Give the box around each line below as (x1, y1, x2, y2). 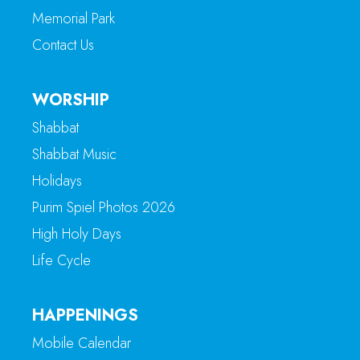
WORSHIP (32, 88, 109, 112)
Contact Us (32, 34, 94, 55)
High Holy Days (32, 223, 121, 244)
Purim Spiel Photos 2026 (32, 196, 175, 218)
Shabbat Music (32, 143, 117, 165)
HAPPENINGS (32, 303, 138, 327)
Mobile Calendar (32, 332, 131, 354)
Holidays (32, 170, 82, 191)
